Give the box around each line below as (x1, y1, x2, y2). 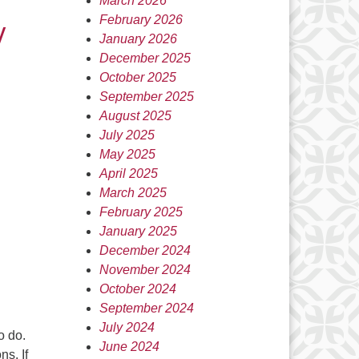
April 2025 (99, 167, 158, 180)
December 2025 (99, 51, 191, 65)
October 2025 (99, 71, 176, 84)
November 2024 (99, 263, 191, 276)
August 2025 (99, 109, 171, 123)
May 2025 (99, 147, 155, 161)
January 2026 (99, 32, 177, 46)
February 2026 (99, 13, 183, 26)
